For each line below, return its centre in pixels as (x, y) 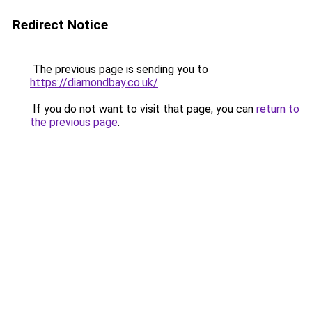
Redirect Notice (60, 25)
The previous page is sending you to (119, 69)
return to (278, 109)
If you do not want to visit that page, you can (143, 109)
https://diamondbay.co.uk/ (94, 83)
